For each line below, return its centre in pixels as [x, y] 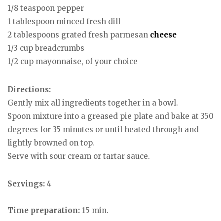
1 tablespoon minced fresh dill [64, 21]
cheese [163, 35]
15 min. [94, 211]
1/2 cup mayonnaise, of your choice [73, 61]
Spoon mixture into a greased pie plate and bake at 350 [110, 116]
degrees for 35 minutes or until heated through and [103, 129]
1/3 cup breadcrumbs [46, 48]
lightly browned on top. [51, 143]
